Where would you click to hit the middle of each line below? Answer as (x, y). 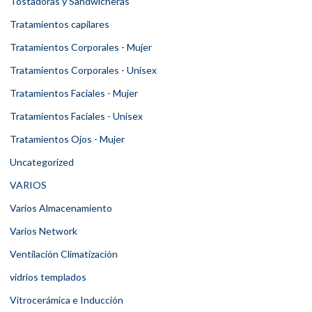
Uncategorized (42, 162)
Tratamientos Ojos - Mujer (67, 139)
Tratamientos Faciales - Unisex (76, 116)
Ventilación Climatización (64, 254)
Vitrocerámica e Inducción (67, 300)
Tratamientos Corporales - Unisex (83, 70)
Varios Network (44, 231)
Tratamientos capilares (60, 24)
